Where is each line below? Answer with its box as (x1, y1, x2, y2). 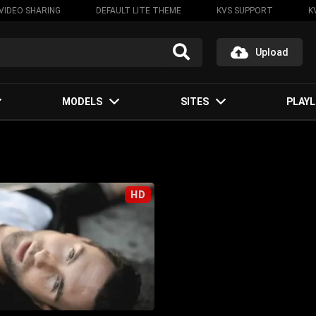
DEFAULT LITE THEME (95, 6, 181, 16)
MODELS (62, 96, 103, 107)
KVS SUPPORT (216, 6, 273, 16)
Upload (255, 47, 288, 58)
